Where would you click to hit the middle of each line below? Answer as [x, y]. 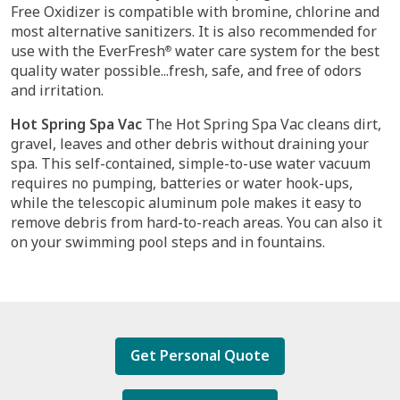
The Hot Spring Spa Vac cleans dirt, [262, 124]
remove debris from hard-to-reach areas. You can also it [196, 222]
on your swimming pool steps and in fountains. [168, 242]
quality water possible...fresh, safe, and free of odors [186, 71]
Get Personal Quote [200, 355]
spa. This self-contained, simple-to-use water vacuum [191, 163]
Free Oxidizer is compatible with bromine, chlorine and [195, 12]
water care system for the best [275, 51]
